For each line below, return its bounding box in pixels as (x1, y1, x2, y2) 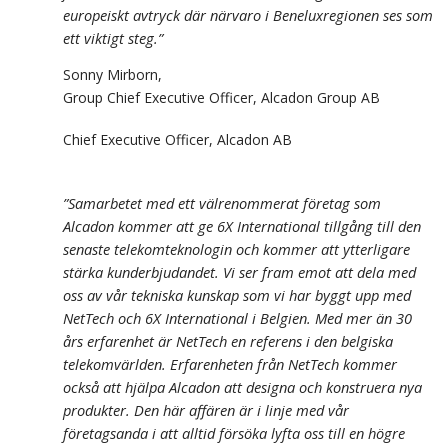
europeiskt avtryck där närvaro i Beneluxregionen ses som (63, 5, 433, 26)
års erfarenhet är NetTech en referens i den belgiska (63, 330, 393, 351)
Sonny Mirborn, (63, 65, 162, 85)
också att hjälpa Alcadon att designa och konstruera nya (63, 376, 422, 397)
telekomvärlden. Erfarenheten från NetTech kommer (63, 353, 397, 374)
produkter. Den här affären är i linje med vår (63, 399, 349, 420)
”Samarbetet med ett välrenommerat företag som (63, 192, 381, 213)
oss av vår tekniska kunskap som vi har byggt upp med (63, 284, 411, 305)
